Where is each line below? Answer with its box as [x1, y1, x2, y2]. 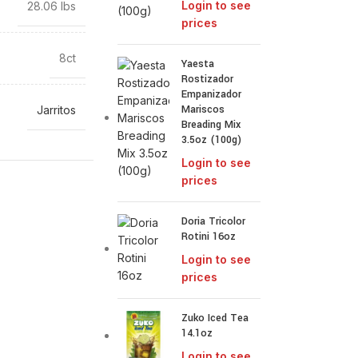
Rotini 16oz [181, 229, 237, 244]
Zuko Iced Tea [181, 311, 249, 325]
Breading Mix [181, 117, 241, 132]
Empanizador [181, 87, 242, 101]
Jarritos [36, 103, 76, 117]
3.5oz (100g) [181, 133, 242, 147]
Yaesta [181, 57, 215, 71]
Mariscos [181, 102, 225, 117]
